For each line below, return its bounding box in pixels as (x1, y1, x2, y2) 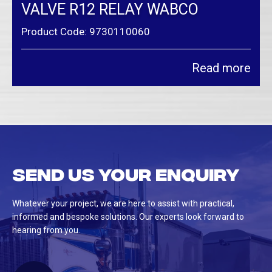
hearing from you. (12, 225, 80, 236)
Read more (192, 61, 251, 76)
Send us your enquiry (12, 163, 239, 184)
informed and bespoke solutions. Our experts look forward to (12, 212, 244, 222)
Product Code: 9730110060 (21, 25, 150, 38)
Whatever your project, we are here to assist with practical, (12, 199, 234, 209)
